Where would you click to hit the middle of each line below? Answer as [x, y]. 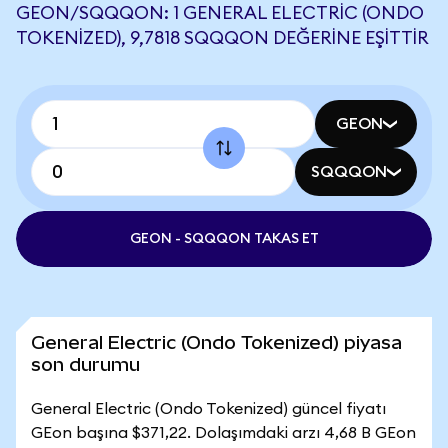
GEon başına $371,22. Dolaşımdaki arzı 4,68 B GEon [223, 433]
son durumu [85, 364]
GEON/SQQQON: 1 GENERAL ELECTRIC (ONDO [220, 13]
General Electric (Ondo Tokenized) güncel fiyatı [208, 409]
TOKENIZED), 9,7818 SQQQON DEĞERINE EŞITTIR [222, 38]
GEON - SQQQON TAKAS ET [224, 239]
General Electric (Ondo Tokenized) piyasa [216, 342]
